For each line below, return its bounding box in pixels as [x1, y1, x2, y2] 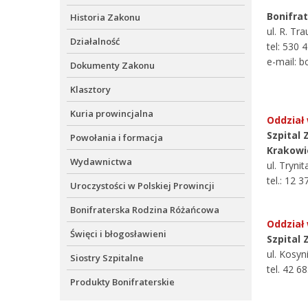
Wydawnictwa [70, 155, 132, 168]
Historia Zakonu [70, 11, 140, 23]
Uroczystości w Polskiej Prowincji [70, 179, 214, 192]
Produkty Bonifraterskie [70, 276, 175, 288]
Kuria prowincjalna [70, 107, 153, 120]
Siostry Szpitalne [70, 252, 144, 264]
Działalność [70, 35, 120, 47]
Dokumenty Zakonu [70, 59, 155, 71]
